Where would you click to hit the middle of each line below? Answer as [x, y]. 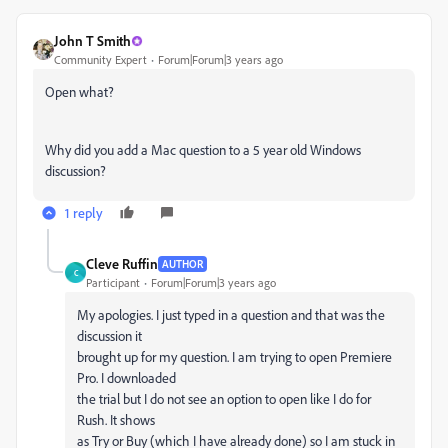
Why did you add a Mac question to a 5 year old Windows [203, 149]
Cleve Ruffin [122, 263]
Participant [113, 282]
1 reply [84, 212]
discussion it [109, 335]
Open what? [79, 91]
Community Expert [100, 59]
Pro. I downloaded [126, 377]
